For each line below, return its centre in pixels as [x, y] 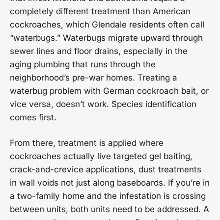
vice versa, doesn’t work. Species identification [103, 104]
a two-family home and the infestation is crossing [108, 196]
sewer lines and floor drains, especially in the [99, 51]
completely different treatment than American [100, 12]
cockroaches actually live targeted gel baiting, [101, 156]
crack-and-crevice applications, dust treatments [106, 170]
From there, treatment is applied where [87, 143]
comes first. [33, 118]
